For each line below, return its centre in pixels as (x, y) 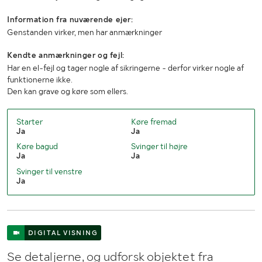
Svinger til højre (159, 146)
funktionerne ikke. (40, 80)
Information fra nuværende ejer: (70, 20)
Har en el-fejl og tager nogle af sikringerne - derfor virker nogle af (125, 68)
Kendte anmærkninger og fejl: (66, 55)
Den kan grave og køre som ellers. (68, 92)
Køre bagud (37, 146)
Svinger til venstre (49, 171)
